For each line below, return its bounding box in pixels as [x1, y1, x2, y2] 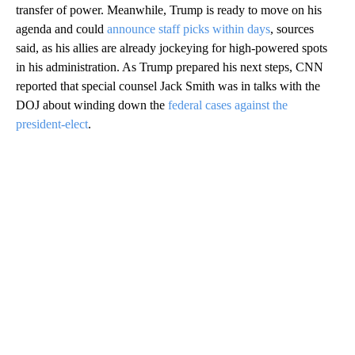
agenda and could [16, 21, 107, 36]
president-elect [16, 116, 88, 131]
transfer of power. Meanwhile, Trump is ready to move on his [16, 2, 322, 17]
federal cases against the [168, 97, 288, 112]
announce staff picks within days [107, 21, 270, 36]
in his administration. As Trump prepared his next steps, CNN [16, 59, 323, 74]
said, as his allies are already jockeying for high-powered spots [16, 40, 327, 55]
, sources [270, 21, 314, 36]
